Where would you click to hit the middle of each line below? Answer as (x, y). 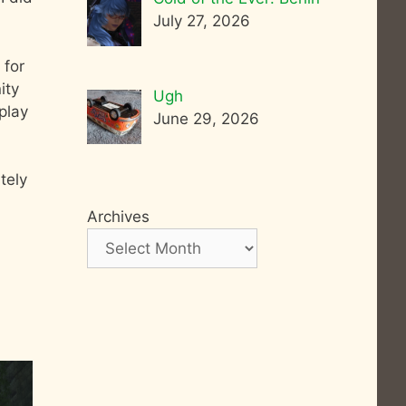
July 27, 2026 (201, 21)
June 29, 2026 (206, 119)
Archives (118, 217)
